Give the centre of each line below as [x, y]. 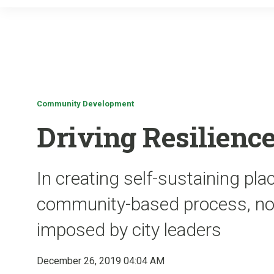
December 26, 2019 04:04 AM [101, 261]
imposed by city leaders [129, 230]
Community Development [85, 104]
